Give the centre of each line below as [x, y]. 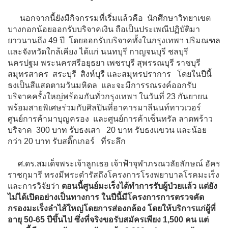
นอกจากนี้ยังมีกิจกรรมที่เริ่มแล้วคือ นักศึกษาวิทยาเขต [109, 18]
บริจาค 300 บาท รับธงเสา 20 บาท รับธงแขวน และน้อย [107, 130]
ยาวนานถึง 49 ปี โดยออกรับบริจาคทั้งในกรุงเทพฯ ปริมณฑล [114, 40]
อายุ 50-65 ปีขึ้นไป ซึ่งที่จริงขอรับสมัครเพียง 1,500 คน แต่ [108, 219]
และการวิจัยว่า [35, 186]
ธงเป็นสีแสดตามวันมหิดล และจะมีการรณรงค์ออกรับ [102, 85]
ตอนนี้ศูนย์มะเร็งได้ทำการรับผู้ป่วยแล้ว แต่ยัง [139, 186]
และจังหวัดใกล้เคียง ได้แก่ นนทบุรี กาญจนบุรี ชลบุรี [98, 51]
